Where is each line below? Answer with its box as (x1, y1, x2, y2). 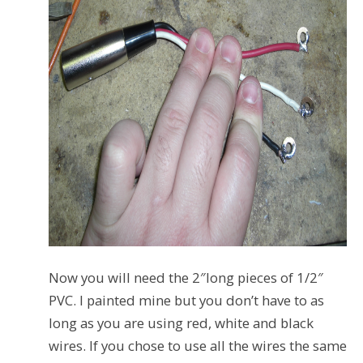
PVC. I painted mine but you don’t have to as (49, 290, 324, 310)
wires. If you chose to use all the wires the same (49, 335, 347, 355)
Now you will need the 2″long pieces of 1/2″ (49, 267, 323, 287)
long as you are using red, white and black (49, 313, 314, 332)
